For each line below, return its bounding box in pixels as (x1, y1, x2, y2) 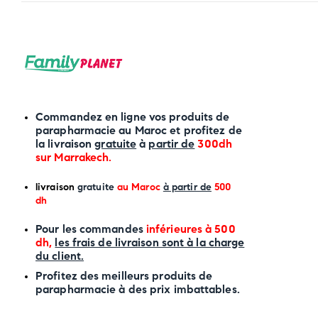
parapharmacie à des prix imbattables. (35, 282, 240, 296)
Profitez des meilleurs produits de (35, 268, 213, 283)
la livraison (35, 136, 95, 150)
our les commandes (42, 221, 146, 236)
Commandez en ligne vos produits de (35, 109, 230, 124)
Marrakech (54, 150, 109, 164)
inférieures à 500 (146, 221, 236, 236)
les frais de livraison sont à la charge (55, 235, 245, 249)
